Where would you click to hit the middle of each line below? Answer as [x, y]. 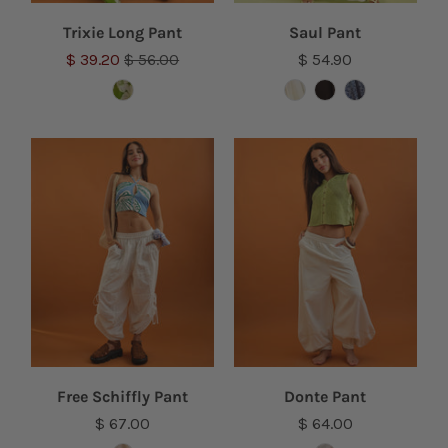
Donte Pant [325, 396]
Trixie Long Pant [123, 33]
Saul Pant [325, 33]
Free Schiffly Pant [123, 396]
